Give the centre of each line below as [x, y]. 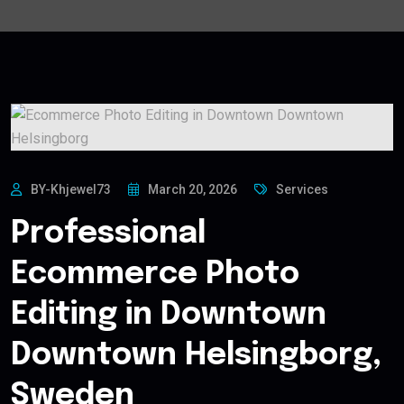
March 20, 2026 [193, 190]
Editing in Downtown [169, 316]
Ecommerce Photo [155, 275]
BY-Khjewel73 [71, 190]
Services [302, 190]
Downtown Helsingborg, [196, 356]
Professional [108, 234]
